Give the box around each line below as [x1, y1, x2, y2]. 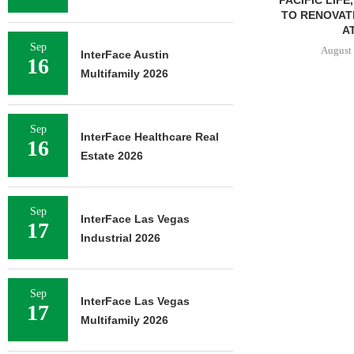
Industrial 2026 [81, 232, 160, 244]
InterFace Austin [81, 48, 169, 61]
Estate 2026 [81, 149, 143, 162]
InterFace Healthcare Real [81, 130, 219, 143]
